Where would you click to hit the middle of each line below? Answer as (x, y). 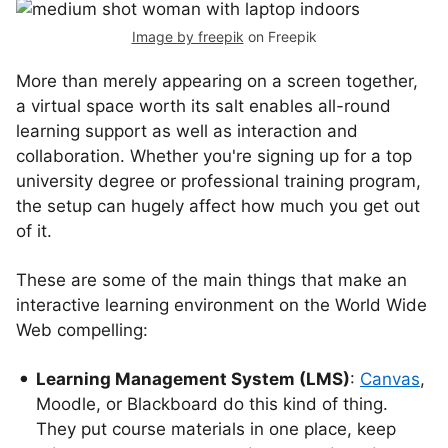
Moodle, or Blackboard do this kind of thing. (212, 404)
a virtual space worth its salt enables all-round (203, 106)
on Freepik (280, 36)
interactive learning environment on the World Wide (221, 305)
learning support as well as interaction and (187, 131)
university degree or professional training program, (218, 181)
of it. (34, 231)
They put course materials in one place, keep (216, 429)
